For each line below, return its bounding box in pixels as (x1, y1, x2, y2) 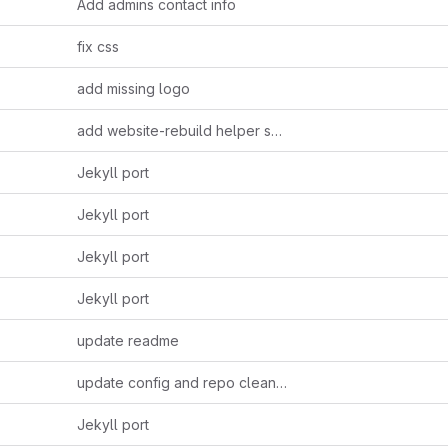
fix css (77, 38, 119, 55)
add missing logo (77, 80, 190, 97)
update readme (77, 332, 179, 349)
